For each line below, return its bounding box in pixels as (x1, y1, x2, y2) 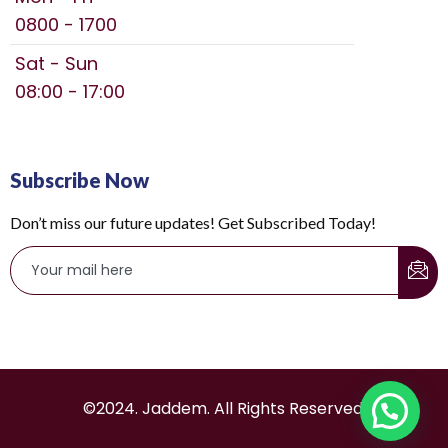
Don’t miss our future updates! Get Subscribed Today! (10, 213, 376, 233)
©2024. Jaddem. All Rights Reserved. (82, 397, 366, 421)
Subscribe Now (10, 168, 149, 193)
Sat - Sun (15, 51, 98, 77)
